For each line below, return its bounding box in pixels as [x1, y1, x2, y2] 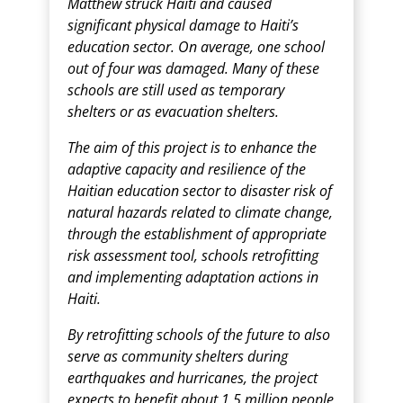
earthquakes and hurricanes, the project [67, 368, 318, 388]
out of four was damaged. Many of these [67, 58, 319, 78]
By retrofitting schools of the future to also [67, 325, 330, 345]
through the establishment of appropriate [67, 224, 327, 244]
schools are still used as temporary [67, 80, 284, 100]
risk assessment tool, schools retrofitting [67, 246, 318, 265]
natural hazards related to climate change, [67, 202, 333, 222]
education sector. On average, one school [67, 37, 325, 57]
